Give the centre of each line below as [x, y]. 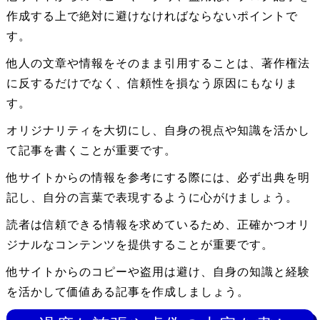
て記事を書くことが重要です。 [91, 151]
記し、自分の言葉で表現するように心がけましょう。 [152, 198]
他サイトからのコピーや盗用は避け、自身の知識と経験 [158, 272]
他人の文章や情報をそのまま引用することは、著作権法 [158, 64]
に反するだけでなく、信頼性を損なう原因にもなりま [152, 84]
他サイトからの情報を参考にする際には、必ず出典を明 [158, 178]
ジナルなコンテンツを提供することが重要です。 [140, 245]
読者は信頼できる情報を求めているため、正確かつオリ [158, 225]
